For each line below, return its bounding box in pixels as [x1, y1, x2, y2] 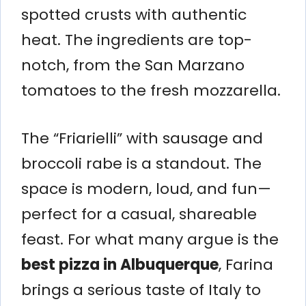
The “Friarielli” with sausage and [21, 127, 263, 149]
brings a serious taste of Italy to [21, 279, 261, 301]
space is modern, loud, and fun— [21, 178, 271, 199]
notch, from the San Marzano [21, 54, 245, 76]
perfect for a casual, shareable [21, 203, 257, 225]
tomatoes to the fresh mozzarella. [21, 79, 281, 101]
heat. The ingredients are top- [21, 29, 252, 51]
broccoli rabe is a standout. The [21, 152, 262, 174]
